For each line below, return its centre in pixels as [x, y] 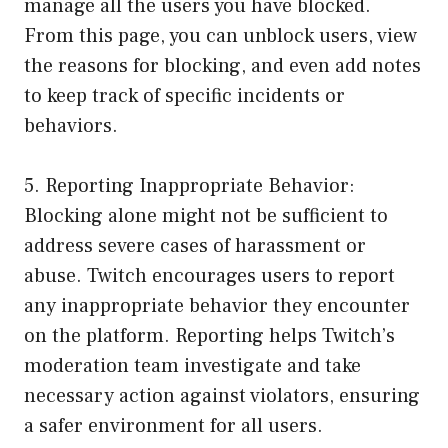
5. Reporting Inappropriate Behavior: [189, 186]
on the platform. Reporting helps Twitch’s [209, 336]
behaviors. [71, 126]
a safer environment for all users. [173, 426]
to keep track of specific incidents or [184, 96]
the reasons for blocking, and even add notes [222, 66]
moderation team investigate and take [192, 366]
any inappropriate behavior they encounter [217, 306]
